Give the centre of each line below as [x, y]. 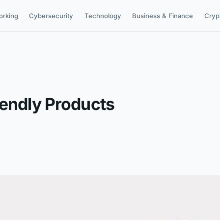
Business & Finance [163, 15]
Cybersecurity [51, 15]
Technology [103, 15]
